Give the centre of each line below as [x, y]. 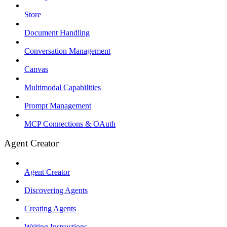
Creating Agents [50, 209]
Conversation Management [67, 51]
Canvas [36, 69]
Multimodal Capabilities [63, 87]
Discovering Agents [56, 191]
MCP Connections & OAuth [70, 124]
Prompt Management [58, 105]
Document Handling [57, 32]
